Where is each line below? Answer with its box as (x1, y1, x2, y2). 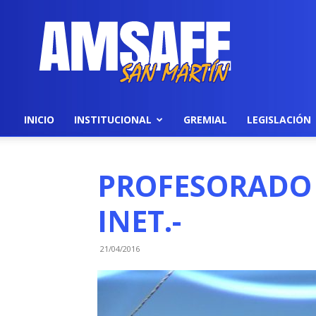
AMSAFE (133, 20, 172, 33)
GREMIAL (183, 113, 227, 126)
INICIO (24, 113, 54, 126)
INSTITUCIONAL (74, 113, 152, 126)
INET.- (97, 201, 181, 241)
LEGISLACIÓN (247, 113, 311, 126)
